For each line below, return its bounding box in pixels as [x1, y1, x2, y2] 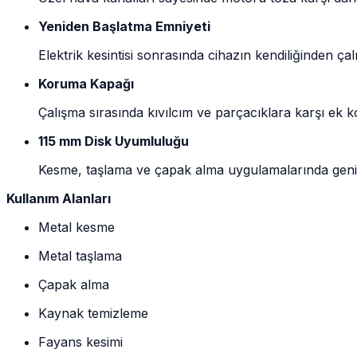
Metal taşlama [38, 247, 122, 264]
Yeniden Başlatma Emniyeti [38, 18, 210, 34]
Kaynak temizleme [38, 304, 148, 321]
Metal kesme [38, 218, 115, 235]
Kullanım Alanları [6, 190, 111, 206]
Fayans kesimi [38, 333, 123, 350]
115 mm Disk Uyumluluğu [38, 132, 189, 149]
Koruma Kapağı [38, 75, 134, 92]
